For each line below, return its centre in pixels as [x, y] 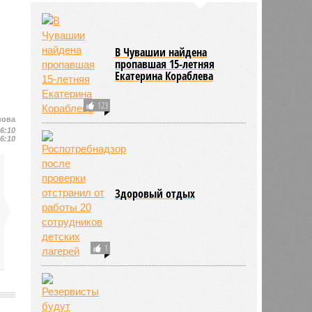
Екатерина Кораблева [164, 76]
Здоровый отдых [155, 193]
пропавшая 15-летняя [165, 64]
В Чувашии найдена [161, 52]
